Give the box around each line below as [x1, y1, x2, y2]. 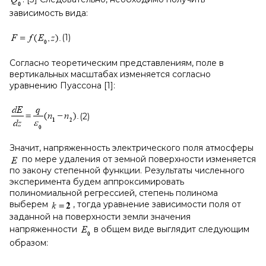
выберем [9, 199, 50, 210]
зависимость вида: [9, 8, 88, 18]
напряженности [9, 223, 80, 235]
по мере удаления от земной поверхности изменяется [20, 154, 256, 164]
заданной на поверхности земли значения [9, 211, 191, 222]
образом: [9, 237, 48, 248]
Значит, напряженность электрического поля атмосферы [9, 142, 254, 153]
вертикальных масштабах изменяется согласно [9, 69, 211, 80]
